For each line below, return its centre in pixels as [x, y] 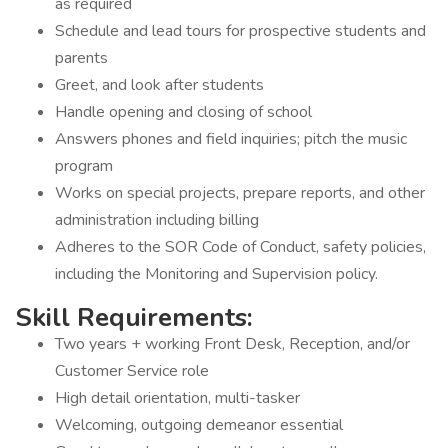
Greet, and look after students [159, 85]
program [84, 166]
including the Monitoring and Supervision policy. [216, 274]
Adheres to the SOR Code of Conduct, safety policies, [240, 247]
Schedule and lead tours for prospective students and [240, 31]
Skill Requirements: [134, 317]
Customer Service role [132, 371]
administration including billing [157, 220]
